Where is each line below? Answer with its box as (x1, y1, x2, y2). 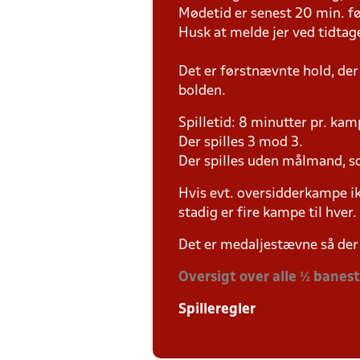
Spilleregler (178, 303, 256, 317)
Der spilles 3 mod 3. (178, 136, 306, 149)
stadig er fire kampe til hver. (178, 207, 357, 220)
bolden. (178, 84, 229, 98)
